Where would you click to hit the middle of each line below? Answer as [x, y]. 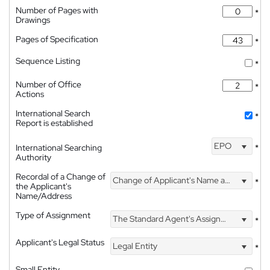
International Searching [59, 147]
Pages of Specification [57, 39]
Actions [30, 94]
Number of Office [49, 84]
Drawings [33, 20]
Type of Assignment [53, 215]
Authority [33, 157]
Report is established [54, 123]
